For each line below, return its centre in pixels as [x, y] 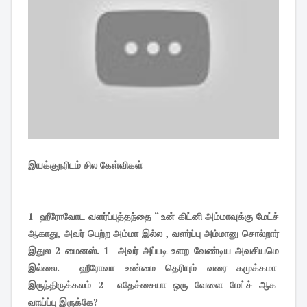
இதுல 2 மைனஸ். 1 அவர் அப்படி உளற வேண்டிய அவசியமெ [153, 250]
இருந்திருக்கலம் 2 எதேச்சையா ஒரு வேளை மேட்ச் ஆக [153, 285]
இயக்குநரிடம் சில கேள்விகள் [87, 165]
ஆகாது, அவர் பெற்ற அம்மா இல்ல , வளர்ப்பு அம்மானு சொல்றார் [153, 233]
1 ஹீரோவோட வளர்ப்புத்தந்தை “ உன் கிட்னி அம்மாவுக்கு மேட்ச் [153, 216]
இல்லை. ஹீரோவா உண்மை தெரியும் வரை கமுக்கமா [153, 268]
